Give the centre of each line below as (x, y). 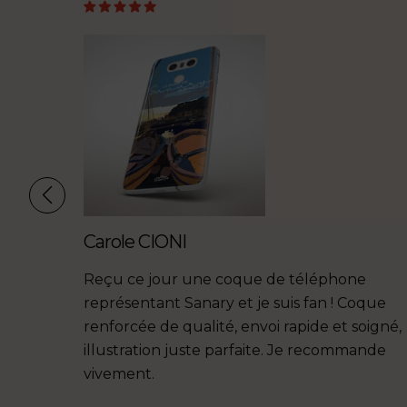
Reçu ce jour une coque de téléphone (224, 280)
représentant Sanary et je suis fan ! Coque (234, 303)
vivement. (119, 374)
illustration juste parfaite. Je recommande (234, 351)
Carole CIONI (134, 242)
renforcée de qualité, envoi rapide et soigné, (242, 327)
